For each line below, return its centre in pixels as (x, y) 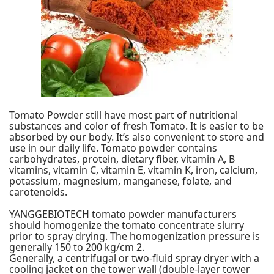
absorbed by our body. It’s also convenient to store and (137, 137)
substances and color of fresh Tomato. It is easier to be (136, 126)
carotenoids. (38, 192)
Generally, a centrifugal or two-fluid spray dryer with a (134, 258)
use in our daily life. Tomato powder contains (113, 148)
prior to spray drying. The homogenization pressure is (135, 236)
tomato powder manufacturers (163, 214)
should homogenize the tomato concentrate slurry (127, 225)
